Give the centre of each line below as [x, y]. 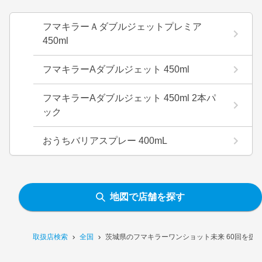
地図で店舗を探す [147, 197]
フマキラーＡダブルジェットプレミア [122, 26]
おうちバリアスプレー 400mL [105, 140]
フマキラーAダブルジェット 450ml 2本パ [129, 98]
